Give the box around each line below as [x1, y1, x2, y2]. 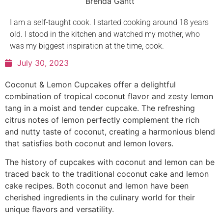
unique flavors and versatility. [5, 204, 114, 214]
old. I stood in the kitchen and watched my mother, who [10, 29, 200, 39]
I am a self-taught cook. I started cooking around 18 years [10, 17, 209, 27]
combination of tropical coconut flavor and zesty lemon [5, 91, 213, 101]
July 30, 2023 [17, 57, 69, 68]
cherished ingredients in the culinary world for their [5, 192, 195, 202]
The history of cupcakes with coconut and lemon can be [5, 157, 215, 167]
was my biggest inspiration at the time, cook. [10, 41, 164, 51]
